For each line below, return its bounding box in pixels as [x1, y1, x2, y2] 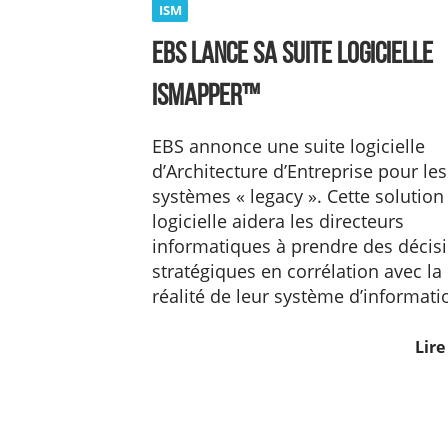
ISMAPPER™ [152, 77, 259, 111]
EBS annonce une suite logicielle [152, 133, 425, 158]
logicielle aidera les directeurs [152, 208, 404, 233]
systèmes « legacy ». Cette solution [152, 183, 444, 208]
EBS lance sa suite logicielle [152, 35, 433, 69]
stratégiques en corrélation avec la [152, 258, 442, 283]
